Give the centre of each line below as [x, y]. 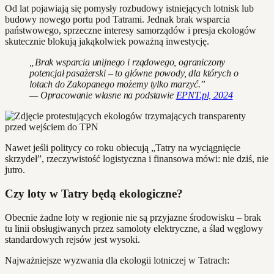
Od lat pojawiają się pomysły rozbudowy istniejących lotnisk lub [129, 9]
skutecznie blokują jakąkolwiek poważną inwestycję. [107, 42]
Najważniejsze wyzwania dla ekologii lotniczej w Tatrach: [117, 260]
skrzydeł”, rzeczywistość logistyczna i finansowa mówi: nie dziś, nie [137, 159]
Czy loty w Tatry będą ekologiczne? [94, 194]
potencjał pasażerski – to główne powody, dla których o [134, 73]
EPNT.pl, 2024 [204, 95]
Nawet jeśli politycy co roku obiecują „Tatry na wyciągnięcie [123, 148]
